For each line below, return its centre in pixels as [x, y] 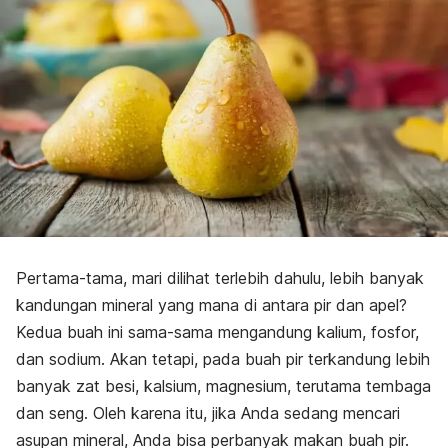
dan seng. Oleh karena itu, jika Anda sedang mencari [208, 413]
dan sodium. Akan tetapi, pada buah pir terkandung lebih [223, 359]
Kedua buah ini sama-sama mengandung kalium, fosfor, [217, 332]
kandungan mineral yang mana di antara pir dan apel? [211, 305]
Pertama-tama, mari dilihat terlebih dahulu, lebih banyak [220, 278]
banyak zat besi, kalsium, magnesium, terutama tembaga [223, 386]
